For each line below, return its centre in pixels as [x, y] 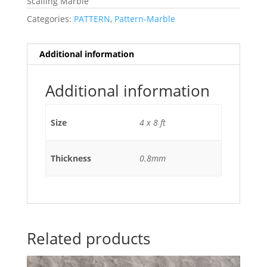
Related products [88, 238]
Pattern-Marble [145, 18]
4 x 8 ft [153, 122]
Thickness [71, 158]
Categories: [50, 18]
